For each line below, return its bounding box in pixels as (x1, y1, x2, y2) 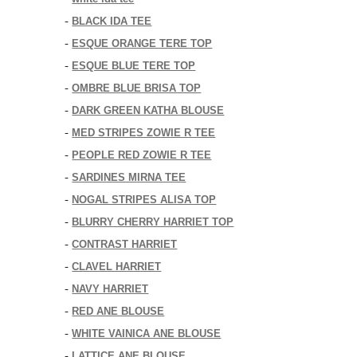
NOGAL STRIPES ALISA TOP (72, 194, 217, 206)
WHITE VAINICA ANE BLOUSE (72, 328, 222, 339)
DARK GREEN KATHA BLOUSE (72, 104, 225, 116)
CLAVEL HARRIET (72, 261, 162, 273)
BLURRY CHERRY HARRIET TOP (72, 216, 234, 228)
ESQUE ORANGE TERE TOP (72, 37, 213, 49)
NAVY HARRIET (72, 283, 149, 295)
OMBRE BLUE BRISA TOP (72, 82, 202, 94)
